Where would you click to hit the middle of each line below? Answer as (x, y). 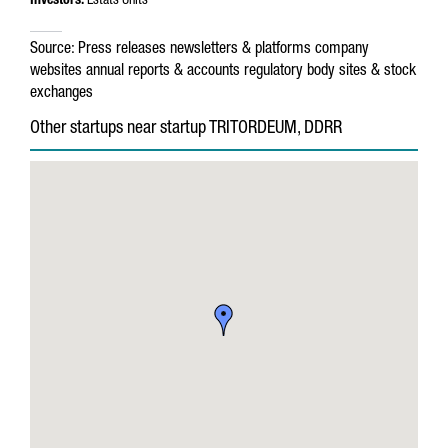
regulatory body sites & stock (330, 72)
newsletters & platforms (240, 50)
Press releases (122, 50)
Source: (52, 50)
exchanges (61, 94)
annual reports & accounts (163, 72)
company (342, 50)
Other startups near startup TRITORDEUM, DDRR (186, 129)
